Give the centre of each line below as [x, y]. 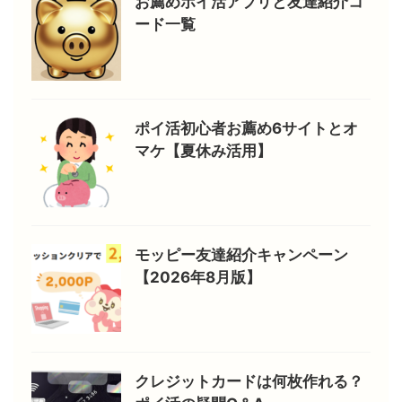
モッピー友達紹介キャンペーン [241, 254]
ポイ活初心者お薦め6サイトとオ [246, 128]
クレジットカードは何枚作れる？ [249, 381]
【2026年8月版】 [198, 277]
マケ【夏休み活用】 [203, 150]
